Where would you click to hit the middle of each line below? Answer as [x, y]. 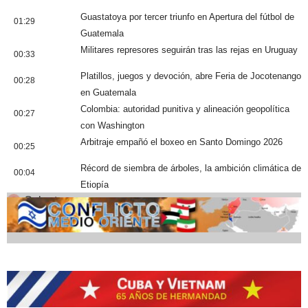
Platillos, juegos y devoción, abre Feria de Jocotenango [191, 76]
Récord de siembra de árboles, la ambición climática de [191, 168]
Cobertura [48, 200]
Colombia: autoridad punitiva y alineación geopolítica [185, 109]
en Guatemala [108, 92]
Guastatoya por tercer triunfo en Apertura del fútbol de [187, 17]
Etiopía [95, 185]
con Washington [112, 125]
